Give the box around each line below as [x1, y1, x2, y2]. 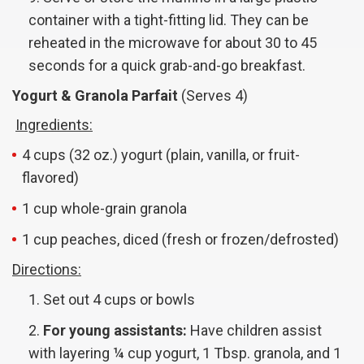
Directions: [12, 261, 81, 279]
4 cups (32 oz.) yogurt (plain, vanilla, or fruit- [22, 146, 300, 164]
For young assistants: [43, 322, 187, 340]
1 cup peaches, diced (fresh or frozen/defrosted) [22, 231, 339, 249]
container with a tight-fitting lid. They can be [28, 11, 309, 29]
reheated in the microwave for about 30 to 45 [28, 34, 317, 52]
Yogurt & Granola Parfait [12, 87, 181, 105]
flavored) [22, 169, 79, 187]
